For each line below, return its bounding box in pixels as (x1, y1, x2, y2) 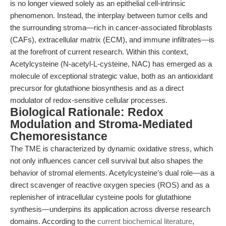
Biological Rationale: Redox (10, 106, 163, 119)
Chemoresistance (10, 130, 107, 143)
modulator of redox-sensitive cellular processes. (10, 96, 167, 104)
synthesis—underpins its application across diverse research (10, 205, 210, 213)
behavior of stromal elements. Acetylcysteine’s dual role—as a (10, 168, 214, 177)
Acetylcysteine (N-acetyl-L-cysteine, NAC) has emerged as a (10, 60, 212, 68)
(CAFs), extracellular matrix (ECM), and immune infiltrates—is (10, 35, 214, 44)
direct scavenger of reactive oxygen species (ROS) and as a (10, 181, 209, 189)
